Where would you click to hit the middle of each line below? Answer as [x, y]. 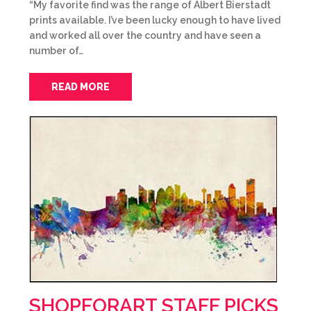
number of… [56, 51]
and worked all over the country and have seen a [145, 35]
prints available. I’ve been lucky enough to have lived [155, 20]
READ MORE [81, 87]
